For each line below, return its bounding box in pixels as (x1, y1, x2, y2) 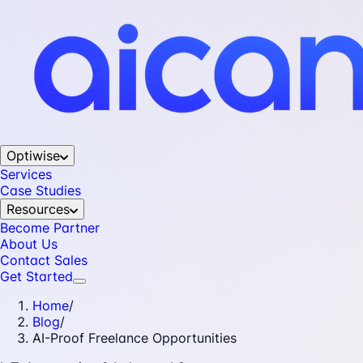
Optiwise (6, 147, 60, 164)
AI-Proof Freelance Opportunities (32, 330, 237, 346)
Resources (6, 201, 70, 217)
